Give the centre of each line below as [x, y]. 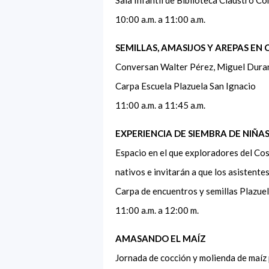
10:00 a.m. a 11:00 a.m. [162, 19]
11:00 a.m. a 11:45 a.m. [162, 105]
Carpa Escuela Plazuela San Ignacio [187, 86]
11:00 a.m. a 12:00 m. [159, 210]
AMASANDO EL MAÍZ [162, 238]
